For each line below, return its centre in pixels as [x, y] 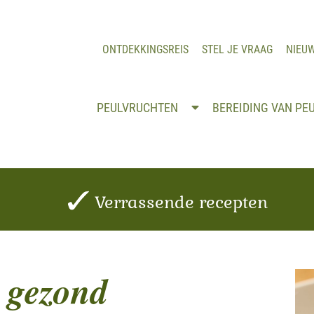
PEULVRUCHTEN [138, 108]
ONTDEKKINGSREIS [145, 49]
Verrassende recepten [179, 202]
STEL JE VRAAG [237, 49]
